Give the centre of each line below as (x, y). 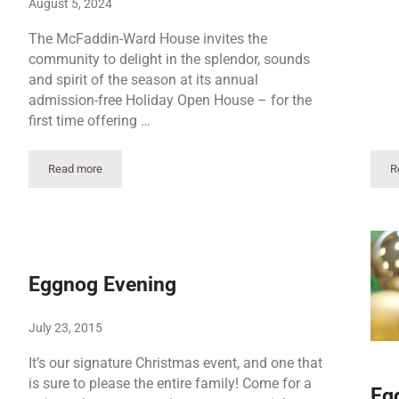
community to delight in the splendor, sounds (169, 59)
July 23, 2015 (65, 328)
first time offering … (89, 120)
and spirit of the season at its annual (143, 79)
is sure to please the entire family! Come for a (170, 383)
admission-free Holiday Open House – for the (170, 100)
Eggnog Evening (102, 285)
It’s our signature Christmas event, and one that (175, 362)
